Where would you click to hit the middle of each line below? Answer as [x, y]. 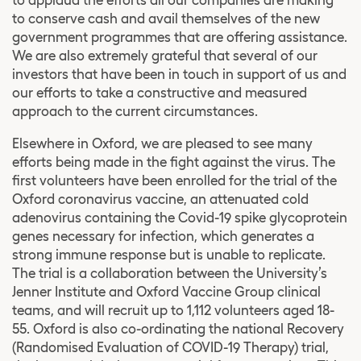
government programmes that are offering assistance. [180, 37]
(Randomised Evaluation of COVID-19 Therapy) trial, [170, 347]
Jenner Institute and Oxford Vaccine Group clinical [166, 291]
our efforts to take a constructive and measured [160, 92]
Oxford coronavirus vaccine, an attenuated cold [160, 199]
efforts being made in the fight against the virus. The [174, 162]
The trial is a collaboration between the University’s [170, 273]
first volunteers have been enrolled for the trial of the [174, 180]
